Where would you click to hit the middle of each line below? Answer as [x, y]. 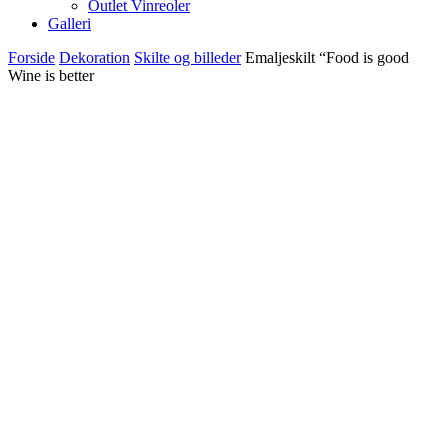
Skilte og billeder [187, 57]
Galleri [69, 23]
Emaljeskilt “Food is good [327, 57]
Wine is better [51, 75]
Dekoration [94, 57]
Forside [31, 57]
